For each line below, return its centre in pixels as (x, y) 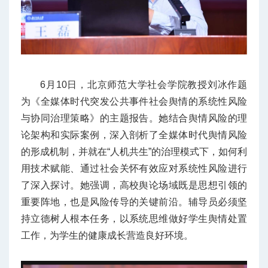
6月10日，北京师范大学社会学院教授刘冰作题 (144, 84)
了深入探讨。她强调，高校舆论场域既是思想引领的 (134, 185)
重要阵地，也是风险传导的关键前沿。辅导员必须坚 (134, 202)
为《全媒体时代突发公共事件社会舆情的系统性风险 (134, 101)
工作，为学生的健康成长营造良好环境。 (107, 235)
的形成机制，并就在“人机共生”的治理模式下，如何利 (134, 151)
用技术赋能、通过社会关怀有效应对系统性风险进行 (134, 168)
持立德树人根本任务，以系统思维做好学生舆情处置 (134, 218)
